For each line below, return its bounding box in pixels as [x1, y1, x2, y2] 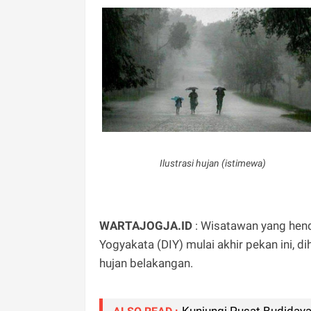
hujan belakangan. [99, 256, 193, 271]
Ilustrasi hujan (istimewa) [160, 157, 266, 169]
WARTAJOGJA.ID [99, 219, 192, 233]
